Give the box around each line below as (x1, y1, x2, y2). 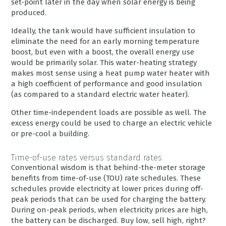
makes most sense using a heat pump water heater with (11, 69, 210, 78)
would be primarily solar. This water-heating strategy (11, 58, 197, 68)
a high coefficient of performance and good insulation (11, 79, 203, 89)
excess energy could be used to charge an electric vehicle (11, 119, 212, 128)
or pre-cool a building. (11, 129, 90, 139)
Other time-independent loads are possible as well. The (11, 108, 207, 118)
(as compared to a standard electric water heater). (11, 90, 190, 99)
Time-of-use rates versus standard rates (11, 153, 162, 163)
